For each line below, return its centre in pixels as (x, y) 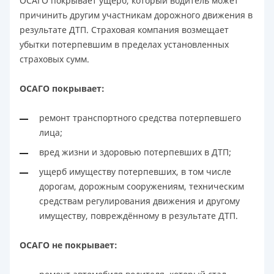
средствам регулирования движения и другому (139, 201)
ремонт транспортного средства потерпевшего (140, 118)
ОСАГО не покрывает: (68, 245)
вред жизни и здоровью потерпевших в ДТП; (135, 152)
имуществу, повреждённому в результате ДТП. (139, 216)
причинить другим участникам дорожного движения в (136, 15)
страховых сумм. (54, 59)
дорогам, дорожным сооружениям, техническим (142, 187)
